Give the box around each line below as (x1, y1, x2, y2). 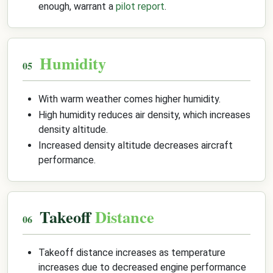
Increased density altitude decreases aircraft (38, 140, 233, 151)
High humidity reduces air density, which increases (38, 109, 250, 121)
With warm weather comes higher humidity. (38, 93, 221, 105)
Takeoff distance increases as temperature (38, 247, 225, 258)
